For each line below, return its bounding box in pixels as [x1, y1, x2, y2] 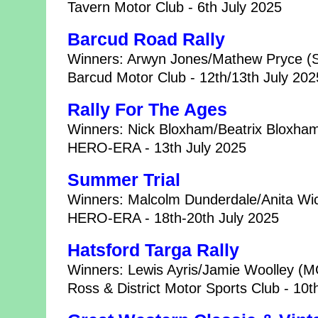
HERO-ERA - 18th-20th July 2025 [67, 210, 279, 226]
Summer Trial [67, 170, 180, 190]
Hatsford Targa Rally [67, 241, 239, 261]
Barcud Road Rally [67, 30, 225, 50]
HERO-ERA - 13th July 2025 [67, 140, 246, 156]
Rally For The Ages [67, 100, 227, 120]
